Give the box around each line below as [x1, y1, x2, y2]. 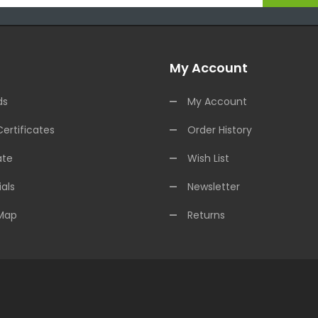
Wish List [187, 151, 229, 166]
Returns [187, 208, 225, 223]
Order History [187, 123, 252, 138]
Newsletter [187, 180, 240, 194]
